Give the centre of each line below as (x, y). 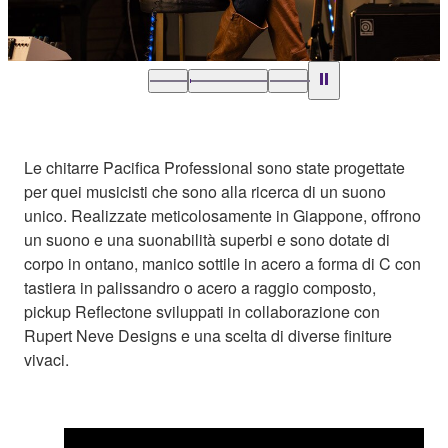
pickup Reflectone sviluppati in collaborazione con (202, 312)
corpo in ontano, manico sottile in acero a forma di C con (222, 264)
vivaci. (46, 360)
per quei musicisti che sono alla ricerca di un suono (205, 192)
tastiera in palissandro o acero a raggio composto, (200, 288)
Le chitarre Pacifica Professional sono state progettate (214, 168)
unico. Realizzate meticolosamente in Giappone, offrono (222, 216)
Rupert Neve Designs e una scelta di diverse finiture (208, 336)
